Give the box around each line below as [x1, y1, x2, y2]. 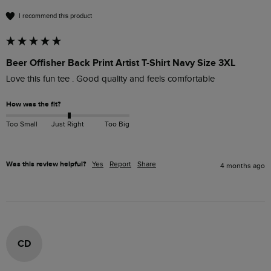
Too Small [6, 119, 38, 128]
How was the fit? [6, 100, 60, 109]
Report [109, 159, 131, 168]
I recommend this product [19, 11, 92, 20]
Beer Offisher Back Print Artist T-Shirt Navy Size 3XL [6, 57, 235, 70]
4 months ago [220, 161, 265, 170]
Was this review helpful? [6, 159, 86, 169]
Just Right [51, 119, 84, 128]
